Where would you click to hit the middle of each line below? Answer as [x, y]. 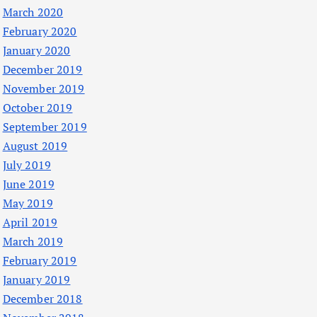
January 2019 [36, 280]
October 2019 [38, 108]
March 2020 [33, 12]
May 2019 [28, 203]
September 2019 [45, 127]
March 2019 [33, 242]
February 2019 [40, 261]
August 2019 [35, 146]
